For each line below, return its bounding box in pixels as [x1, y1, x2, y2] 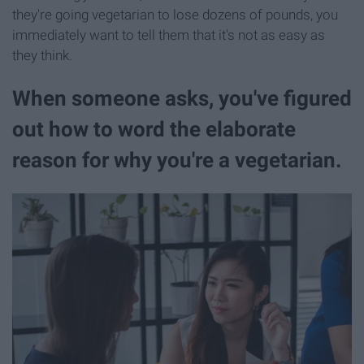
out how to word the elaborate [12, 117, 296, 142]
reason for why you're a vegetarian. [12, 148, 342, 173]
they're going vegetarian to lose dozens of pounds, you [12, 6, 338, 24]
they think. [12, 47, 72, 64]
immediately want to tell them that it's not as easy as [12, 27, 325, 44]
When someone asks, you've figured [12, 86, 352, 111]
